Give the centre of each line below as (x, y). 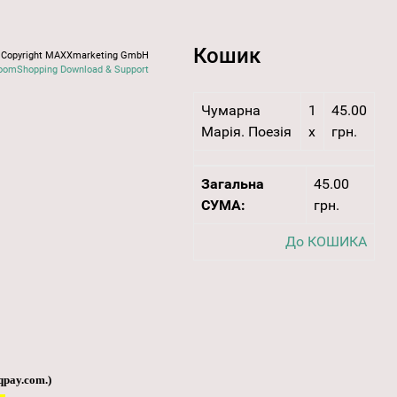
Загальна (232, 184)
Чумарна (230, 111)
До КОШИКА (326, 242)
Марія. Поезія (246, 132)
